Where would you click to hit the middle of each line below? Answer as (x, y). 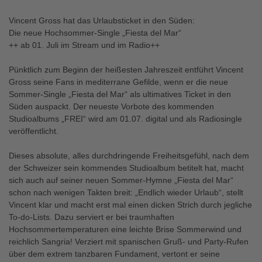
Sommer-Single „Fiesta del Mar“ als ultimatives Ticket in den (120, 94)
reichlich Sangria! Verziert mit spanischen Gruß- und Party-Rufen (129, 242)
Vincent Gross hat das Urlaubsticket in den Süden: (102, 20)
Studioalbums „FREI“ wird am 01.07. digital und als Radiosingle (125, 119)
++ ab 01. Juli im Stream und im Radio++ (84, 45)
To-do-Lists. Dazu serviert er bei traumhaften (92, 217)
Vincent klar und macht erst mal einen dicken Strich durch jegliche (130, 205)
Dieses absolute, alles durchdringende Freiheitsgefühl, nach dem (129, 156)
